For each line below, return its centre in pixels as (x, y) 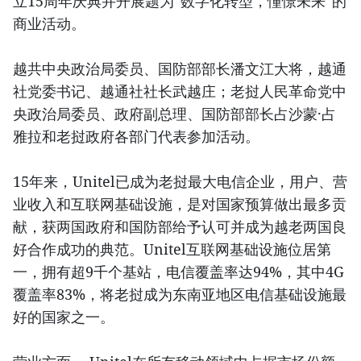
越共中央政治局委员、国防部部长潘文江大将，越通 (180, 68)
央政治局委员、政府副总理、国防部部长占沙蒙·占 (174, 113)
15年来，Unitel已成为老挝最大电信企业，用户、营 (180, 181)
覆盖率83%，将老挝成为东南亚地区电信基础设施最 (180, 294)
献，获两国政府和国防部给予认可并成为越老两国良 (180, 226)
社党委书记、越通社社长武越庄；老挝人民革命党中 (180, 91)
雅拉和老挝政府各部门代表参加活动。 (136, 136)
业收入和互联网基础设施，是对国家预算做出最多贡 (180, 203)
